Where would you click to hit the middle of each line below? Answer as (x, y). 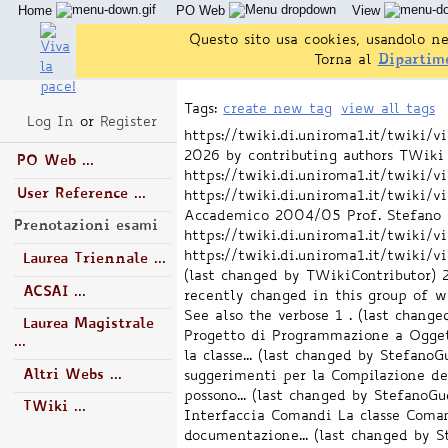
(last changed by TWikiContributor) (310, 276)
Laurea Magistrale (88, 325)
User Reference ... (81, 194)
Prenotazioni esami (85, 227)
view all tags (387, 110)
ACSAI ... (54, 292)
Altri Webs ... (72, 375)
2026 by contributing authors (289, 156)
